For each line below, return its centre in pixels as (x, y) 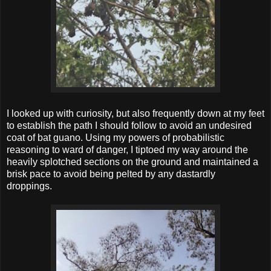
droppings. (31, 186)
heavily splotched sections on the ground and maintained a (132, 162)
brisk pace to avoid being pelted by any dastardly (111, 174)
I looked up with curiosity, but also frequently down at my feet (135, 114)
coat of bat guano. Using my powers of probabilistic (116, 138)
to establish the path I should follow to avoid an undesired (129, 126)
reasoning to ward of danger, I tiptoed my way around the (127, 150)
